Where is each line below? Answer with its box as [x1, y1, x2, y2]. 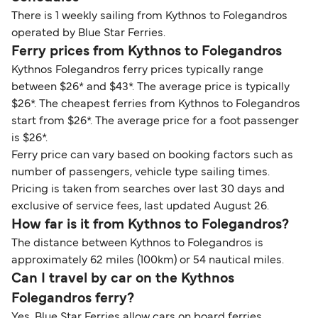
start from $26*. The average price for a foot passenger [11, 116, 299, 127]
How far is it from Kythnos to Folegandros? [11, 219, 289, 232]
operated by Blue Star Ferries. [11, 28, 165, 39]
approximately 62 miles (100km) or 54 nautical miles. [11, 256, 284, 266]
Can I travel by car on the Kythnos [11, 273, 234, 286]
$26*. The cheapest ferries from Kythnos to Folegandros [11, 99, 300, 110]
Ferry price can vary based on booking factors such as [11, 150, 293, 161]
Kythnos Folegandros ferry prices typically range [11, 65, 263, 76]
